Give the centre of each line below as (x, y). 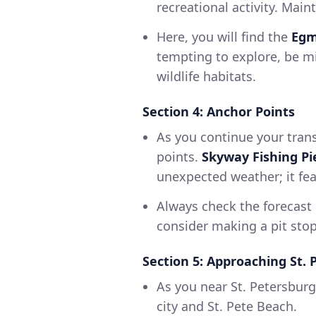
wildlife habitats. (206, 77)
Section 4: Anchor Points (219, 112)
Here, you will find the (224, 37)
